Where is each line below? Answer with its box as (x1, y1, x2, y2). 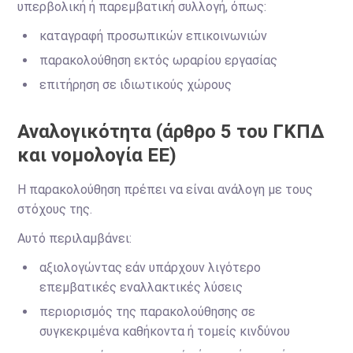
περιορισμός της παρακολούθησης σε (39, 304, 256, 319)
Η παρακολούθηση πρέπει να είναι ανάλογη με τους (17, 182, 314, 197)
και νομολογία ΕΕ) (17, 144, 177, 166)
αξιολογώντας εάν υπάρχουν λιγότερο (39, 260, 262, 275)
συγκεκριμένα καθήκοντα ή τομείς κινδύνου (39, 324, 291, 339)
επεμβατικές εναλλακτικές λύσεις (39, 280, 243, 295)
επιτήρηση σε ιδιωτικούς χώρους (39, 77, 232, 92)
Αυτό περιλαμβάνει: (17, 231, 132, 246)
